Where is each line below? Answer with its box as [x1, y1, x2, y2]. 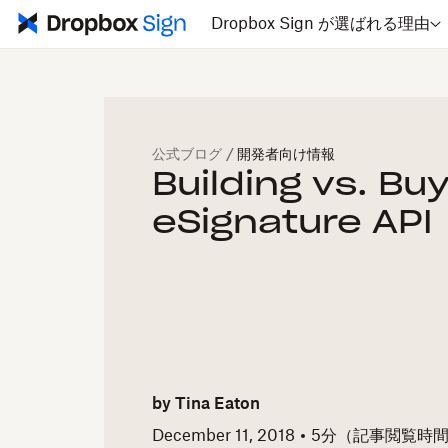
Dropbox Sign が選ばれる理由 [210, 16, 430, 32]
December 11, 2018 [152, 427, 295, 444]
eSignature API [152, 207, 433, 239]
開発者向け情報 [237, 148, 335, 162]
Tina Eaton [175, 396, 260, 413]
